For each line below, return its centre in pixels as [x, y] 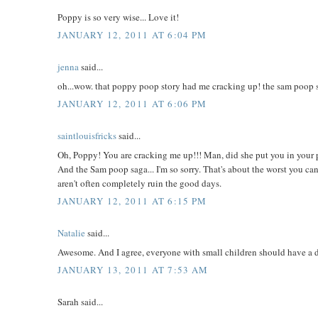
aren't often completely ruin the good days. [140, 183]
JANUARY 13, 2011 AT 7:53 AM [133, 270]
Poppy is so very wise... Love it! [119, 17]
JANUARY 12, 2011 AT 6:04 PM [132, 35]
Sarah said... [81, 302]
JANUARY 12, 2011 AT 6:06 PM [132, 104]
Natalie [72, 233]
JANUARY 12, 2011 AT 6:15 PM [132, 201]
